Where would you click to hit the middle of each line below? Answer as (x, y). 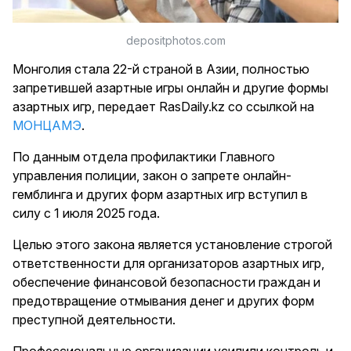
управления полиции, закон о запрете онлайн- (152, 176)
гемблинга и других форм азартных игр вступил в (160, 195)
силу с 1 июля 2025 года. (86, 213)
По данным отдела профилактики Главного (144, 157)
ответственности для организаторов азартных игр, (168, 264)
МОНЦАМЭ (47, 126)
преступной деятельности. (94, 320)
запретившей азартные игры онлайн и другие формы (170, 88)
